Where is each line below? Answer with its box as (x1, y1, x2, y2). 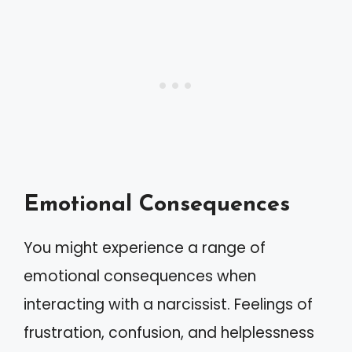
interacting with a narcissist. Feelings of (24, 293, 313, 315)
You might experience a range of (24, 236, 266, 258)
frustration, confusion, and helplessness (24, 321, 314, 343)
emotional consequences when (24, 265, 256, 287)
